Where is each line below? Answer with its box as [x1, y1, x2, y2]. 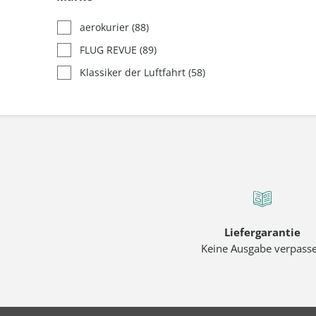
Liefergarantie [224, 225, 300, 239]
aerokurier [80, 20, 132, 34]
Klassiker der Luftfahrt [80, 66, 188, 79]
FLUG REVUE [80, 43, 140, 56]
